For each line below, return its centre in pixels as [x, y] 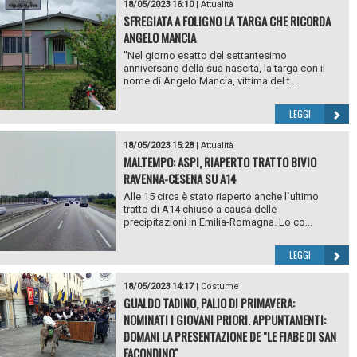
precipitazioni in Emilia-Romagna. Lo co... [218, 222]
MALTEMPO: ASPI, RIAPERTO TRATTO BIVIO [220, 162]
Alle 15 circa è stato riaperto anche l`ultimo [221, 197]
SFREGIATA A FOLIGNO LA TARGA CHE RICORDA [227, 21]
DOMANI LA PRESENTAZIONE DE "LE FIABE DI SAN [229, 337]
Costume [220, 287]
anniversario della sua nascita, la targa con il [224, 69]
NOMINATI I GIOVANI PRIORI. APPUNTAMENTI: [224, 320]
